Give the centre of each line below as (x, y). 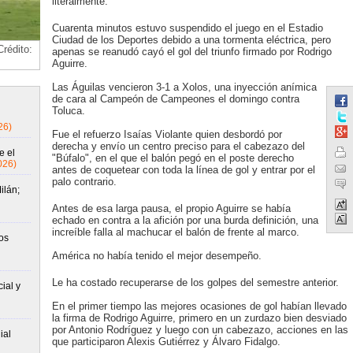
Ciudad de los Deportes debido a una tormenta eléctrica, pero (191, 40)
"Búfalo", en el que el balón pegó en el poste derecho (173, 158)
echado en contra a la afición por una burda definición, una (185, 220)
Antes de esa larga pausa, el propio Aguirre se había (171, 208)
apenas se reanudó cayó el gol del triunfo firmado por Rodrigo (191, 52)
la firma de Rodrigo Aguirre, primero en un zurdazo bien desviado (199, 318)
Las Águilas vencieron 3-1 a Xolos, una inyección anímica (184, 87)
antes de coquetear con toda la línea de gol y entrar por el (183, 170)
